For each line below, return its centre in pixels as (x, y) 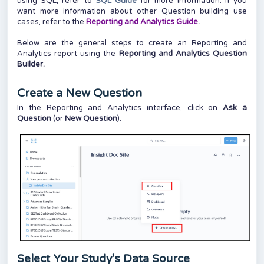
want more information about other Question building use (132, 11)
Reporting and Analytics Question (183, 54)
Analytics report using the (68, 54)
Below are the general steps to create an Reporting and (132, 43)
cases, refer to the (52, 22)
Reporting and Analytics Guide (142, 22)
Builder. (31, 64)
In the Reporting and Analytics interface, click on (120, 108)
